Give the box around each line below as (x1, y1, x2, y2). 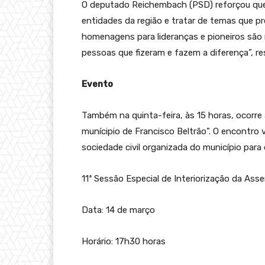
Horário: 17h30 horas (82, 236, 166, 247)
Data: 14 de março (82, 205, 155, 216)
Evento (82, 79, 113, 90)
